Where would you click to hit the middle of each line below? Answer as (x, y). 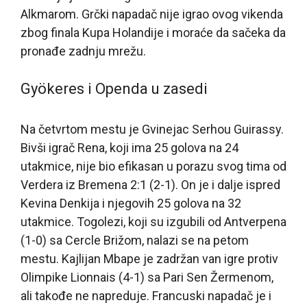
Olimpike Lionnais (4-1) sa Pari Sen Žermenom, (147, 277)
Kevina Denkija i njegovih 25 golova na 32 (131, 203)
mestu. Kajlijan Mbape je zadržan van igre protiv (149, 258)
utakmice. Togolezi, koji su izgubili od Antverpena (153, 221)
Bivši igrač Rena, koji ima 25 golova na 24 (130, 147)
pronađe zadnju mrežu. (83, 51)
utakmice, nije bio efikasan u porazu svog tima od (153, 166)
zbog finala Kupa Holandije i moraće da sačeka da (153, 32)
